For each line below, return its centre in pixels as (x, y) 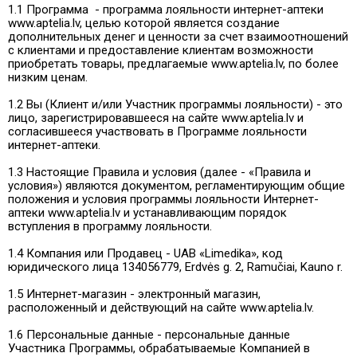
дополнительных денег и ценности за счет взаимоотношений (178, 36)
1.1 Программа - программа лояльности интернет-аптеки (166, 9)
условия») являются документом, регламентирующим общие (177, 185)
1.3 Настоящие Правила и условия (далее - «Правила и (159, 172)
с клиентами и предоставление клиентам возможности (161, 50)
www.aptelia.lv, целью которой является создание (144, 23)
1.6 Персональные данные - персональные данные (149, 334)
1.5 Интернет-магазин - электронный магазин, (134, 294)
